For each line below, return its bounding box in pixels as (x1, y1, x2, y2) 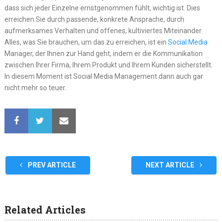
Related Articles (4, 203, 86, 217)
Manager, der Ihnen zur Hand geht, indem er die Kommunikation (4, 50, 203, 58)
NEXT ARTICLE (146, 161, 196, 169)
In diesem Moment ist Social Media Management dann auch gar (4, 72, 203, 81)
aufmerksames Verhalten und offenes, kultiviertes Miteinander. (4, 27, 203, 35)
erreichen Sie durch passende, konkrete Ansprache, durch (4, 15, 184, 24)
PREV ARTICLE (26, 161, 76, 169)
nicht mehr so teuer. (4, 84, 66, 92)
